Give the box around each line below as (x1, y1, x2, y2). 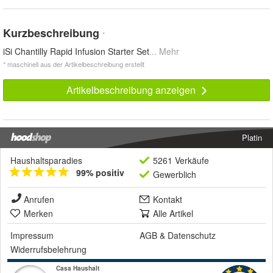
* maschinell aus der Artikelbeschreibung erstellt (3, 59, 144, 69)
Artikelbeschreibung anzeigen (66, 83, 198, 97)
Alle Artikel (153, 207, 193, 220)
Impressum (10, 229, 54, 242)
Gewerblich (153, 168, 196, 181)
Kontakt (153, 193, 182, 206)
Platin (242, 132, 262, 144)
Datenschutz (168, 229, 216, 242)
